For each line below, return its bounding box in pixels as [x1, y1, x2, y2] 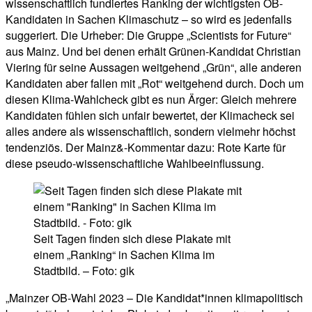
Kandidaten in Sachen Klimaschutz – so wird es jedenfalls [6, 11, 292, 28]
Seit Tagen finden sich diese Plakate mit [33, 231, 231, 247]
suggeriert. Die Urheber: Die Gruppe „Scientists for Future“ [6, 27, 291, 44]
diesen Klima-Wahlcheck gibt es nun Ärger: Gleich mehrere [6, 91, 297, 108]
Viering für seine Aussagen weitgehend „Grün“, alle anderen [6, 59, 302, 76]
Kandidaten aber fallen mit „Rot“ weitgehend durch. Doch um [6, 75, 304, 92]
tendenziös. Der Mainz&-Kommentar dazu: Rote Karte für [6, 139, 286, 156]
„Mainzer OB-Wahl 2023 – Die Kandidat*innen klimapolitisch [6, 290, 303, 306]
